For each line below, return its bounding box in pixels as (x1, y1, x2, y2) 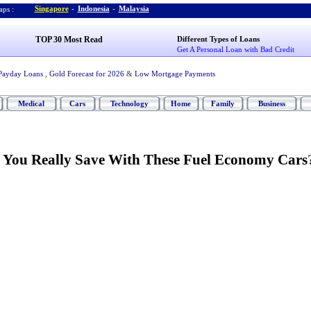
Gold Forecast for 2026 (49, 69, 124, 78)
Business (258, 99, 285, 108)
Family (210, 99, 235, 108)
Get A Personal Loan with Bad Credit (177, 45, 295, 53)
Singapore (34, 4, 69, 12)
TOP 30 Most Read (35, 35, 103, 44)
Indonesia (77, 4, 110, 12)
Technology (110, 99, 149, 108)
